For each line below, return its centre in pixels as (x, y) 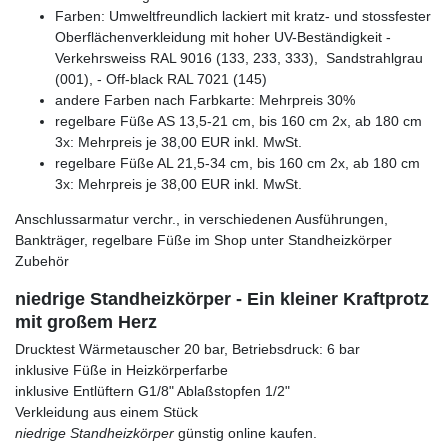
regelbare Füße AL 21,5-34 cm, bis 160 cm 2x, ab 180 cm (237, 163)
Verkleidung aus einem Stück (106, 412)
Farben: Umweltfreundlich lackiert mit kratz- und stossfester (243, 16)
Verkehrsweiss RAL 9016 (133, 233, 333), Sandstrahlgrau (239, 58)
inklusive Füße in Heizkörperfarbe (121, 370)
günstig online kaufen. (245, 433)
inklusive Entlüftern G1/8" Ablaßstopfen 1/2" (152, 391)
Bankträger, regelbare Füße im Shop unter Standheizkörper (203, 240)
